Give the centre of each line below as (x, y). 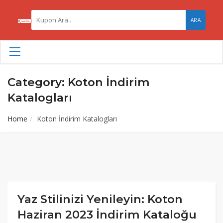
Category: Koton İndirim (79, 82)
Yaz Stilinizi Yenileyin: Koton (100, 199)
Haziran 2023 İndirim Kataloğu (107, 215)
